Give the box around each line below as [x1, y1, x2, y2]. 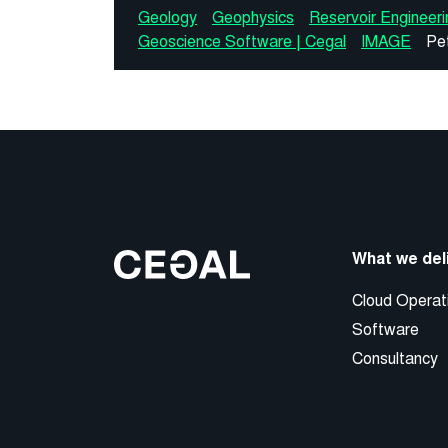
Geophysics [212, 7, 294, 29]
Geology [138, 7, 197, 29]
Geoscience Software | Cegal [138, 31, 346, 53]
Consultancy [351, 348, 438, 370]
